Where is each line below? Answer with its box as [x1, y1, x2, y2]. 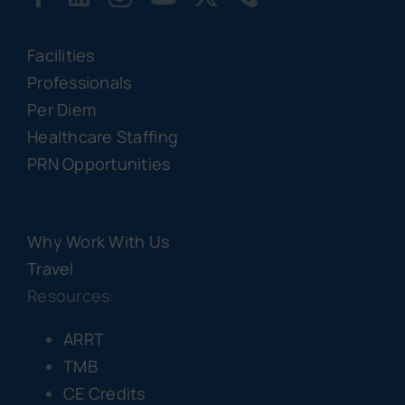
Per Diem [26, 99, 97, 121]
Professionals [26, 71, 132, 94]
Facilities [26, 44, 95, 67]
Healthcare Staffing [26, 126, 179, 148]
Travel [26, 258, 74, 280]
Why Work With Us [26, 231, 170, 253]
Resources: [26, 285, 115, 307]
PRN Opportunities [26, 153, 171, 175]
